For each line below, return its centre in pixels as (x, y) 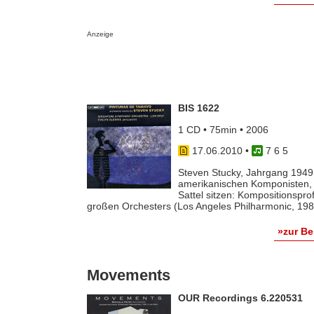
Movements (128, 275)
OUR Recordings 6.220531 (240, 298)
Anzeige (100, 34)
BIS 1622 (198, 108)
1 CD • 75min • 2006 (223, 129)
